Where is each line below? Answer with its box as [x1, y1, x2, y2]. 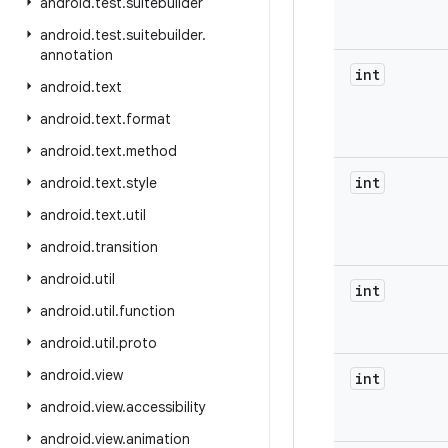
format [126, 110, 171, 128]
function [119, 302, 175, 320]
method [126, 142, 177, 160]
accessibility [126, 398, 206, 416]
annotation [40, 46, 113, 64]
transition [95, 238, 158, 256]
